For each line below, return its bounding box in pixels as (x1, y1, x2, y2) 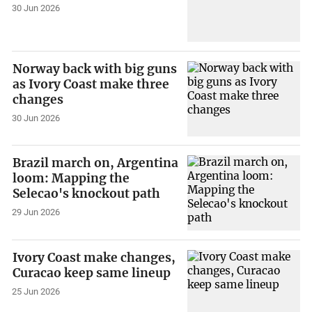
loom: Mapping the (13, 171, 130, 187)
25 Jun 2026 (12, 286, 61, 297)
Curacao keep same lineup (13, 265, 171, 281)
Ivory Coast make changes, (13, 249, 176, 265)
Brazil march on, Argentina (13, 155, 179, 171)
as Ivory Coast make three (13, 76, 170, 92)
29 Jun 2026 (12, 207, 61, 218)
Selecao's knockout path (13, 186, 161, 202)
